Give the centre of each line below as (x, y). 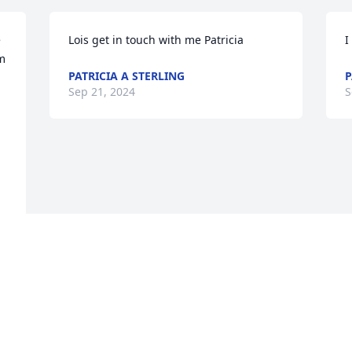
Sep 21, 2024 (102, 92)
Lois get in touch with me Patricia (156, 40)
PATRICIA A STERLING (127, 76)
